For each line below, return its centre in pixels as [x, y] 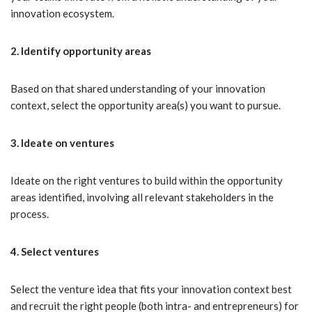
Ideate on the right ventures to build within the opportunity [147, 181]
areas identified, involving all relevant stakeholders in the [142, 197]
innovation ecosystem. [62, 14]
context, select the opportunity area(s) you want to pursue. [146, 106]
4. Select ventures [55, 252]
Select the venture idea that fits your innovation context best [151, 289]
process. [30, 214]
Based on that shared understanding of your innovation [138, 89]
